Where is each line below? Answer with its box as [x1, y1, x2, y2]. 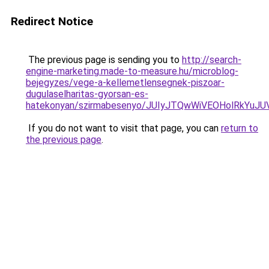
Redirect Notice [11, 14, 93, 28]
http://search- [182, 54, 241, 65]
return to [221, 122, 258, 134]
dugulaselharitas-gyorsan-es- [26, 88, 148, 100]
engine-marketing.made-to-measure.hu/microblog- [26, 65, 238, 77]
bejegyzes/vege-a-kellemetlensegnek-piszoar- [26, 77, 225, 88]
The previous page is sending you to [26, 54, 182, 65]
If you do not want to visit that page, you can [26, 122, 221, 134]
